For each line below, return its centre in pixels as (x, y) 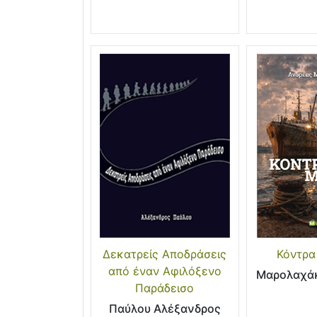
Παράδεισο (165, 288)
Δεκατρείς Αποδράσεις (165, 254)
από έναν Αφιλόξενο (165, 271)
